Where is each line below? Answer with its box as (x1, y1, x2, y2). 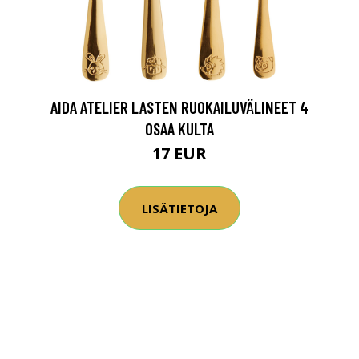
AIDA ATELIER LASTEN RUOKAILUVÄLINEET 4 (50, 97, 309, 117)
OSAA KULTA (145, 119, 214, 139)
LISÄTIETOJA (142, 200, 217, 216)
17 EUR (152, 143, 207, 164)
